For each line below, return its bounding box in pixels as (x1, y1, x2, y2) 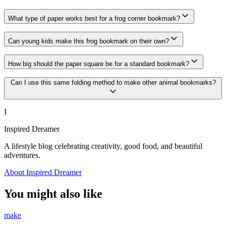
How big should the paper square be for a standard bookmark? (8, 60, 189, 68)
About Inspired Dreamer (4, 168, 82, 177)
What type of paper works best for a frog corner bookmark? (8, 15, 180, 23)
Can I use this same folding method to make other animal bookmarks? (10, 79, 216, 87)
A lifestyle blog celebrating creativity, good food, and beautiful (4, 142, 202, 151)
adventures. (4, 151, 40, 160)
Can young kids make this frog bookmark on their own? (8, 37, 169, 45)
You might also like (4, 187, 102, 201)
